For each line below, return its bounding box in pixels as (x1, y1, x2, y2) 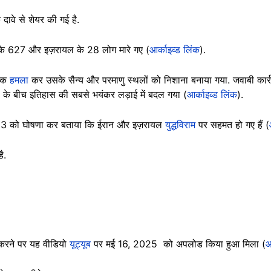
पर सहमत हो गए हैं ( (195, 118, 269, 131)
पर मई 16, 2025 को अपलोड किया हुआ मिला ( (94, 237, 266, 250)
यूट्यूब (70, 237, 94, 250)
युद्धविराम (165, 118, 195, 131)
